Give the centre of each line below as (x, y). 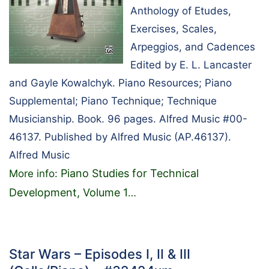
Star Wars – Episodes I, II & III (100, 254)
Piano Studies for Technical (130, 173)
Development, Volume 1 (68, 192)
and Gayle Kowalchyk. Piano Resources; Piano (120, 83)
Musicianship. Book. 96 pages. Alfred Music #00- (128, 119)
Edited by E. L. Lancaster (191, 65)
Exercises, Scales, (174, 29)
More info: (35, 173)
